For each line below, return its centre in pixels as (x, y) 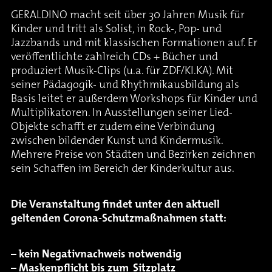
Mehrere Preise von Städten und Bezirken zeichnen (133, 155)
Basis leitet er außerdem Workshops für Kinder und (134, 100)
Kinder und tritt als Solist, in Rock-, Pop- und (116, 30)
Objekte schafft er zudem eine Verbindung (113, 127)
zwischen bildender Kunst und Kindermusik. (117, 141)
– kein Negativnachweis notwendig (96, 255)
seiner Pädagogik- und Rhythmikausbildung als (125, 86)
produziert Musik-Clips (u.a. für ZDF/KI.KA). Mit (122, 72)
